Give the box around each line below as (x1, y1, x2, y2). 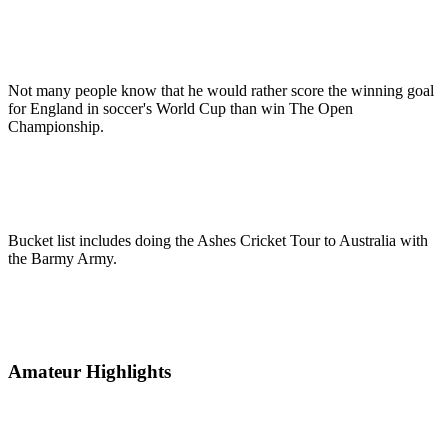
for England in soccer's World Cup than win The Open (8, 100, 353, 118)
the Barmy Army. (8, 250, 117, 268)
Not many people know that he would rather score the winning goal (8, 82, 434, 100)
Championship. (8, 118, 104, 136)
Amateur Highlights (8, 360, 171, 382)
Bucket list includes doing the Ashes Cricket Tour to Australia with (8, 232, 428, 250)
